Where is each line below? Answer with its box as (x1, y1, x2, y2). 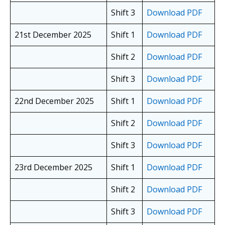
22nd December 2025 (15, 95, 94, 107)
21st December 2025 (15, 29, 91, 41)
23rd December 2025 (15, 162, 92, 173)
